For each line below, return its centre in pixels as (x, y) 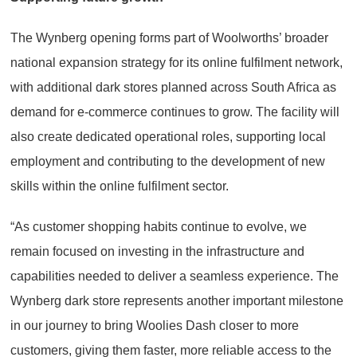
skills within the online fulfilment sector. (120, 186)
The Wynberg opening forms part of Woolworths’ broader (169, 37)
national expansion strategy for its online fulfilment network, (177, 62)
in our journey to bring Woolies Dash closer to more (155, 325)
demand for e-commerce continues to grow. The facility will (175, 112)
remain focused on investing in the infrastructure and (157, 251)
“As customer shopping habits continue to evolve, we (159, 226)
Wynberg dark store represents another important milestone (177, 300)
